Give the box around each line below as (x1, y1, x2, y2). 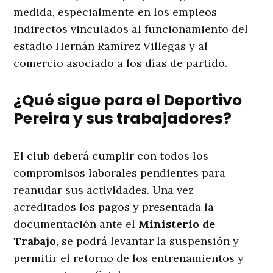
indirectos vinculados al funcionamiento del (13, 22, 249, 37)
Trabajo (13, 234, 57, 249)
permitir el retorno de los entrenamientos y (13, 251, 244, 266)
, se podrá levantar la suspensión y (56, 234, 239, 249)
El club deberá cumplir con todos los (13, 149, 209, 163)
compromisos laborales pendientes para (13, 166, 226, 180)
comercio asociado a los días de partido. (13, 56, 228, 71)
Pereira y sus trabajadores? (13, 108, 232, 130)
